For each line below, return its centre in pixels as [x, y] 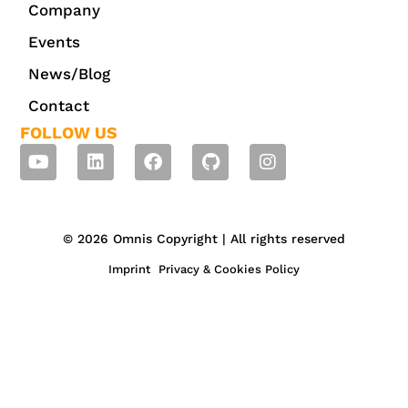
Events [55, 42]
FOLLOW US [69, 133]
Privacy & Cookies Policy [229, 269]
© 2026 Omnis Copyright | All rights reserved [204, 239]
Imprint [130, 269]
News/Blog [70, 74]
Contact [59, 106]
